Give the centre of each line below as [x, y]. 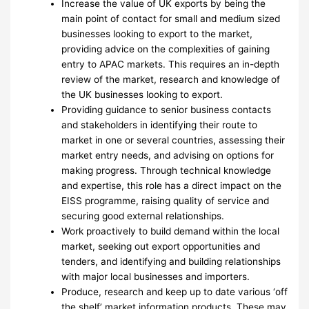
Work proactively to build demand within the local [171, 231]
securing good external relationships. [143, 216]
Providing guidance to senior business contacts [167, 110]
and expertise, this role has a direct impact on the [172, 186]
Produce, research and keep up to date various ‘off [175, 292]
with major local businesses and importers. [156, 277]
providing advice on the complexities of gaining [166, 49]
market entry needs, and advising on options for [168, 156]
